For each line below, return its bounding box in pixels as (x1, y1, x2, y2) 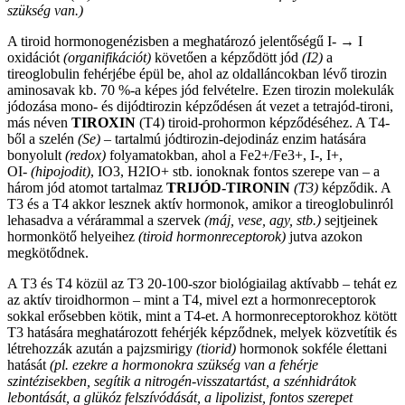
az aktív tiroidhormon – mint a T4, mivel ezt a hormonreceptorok (7, 291, 376, 307)
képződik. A (318, 179, 391, 195)
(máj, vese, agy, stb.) (204, 212, 321, 228)
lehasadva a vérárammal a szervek (7, 212, 204, 228)
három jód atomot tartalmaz (7, 179, 166, 195)
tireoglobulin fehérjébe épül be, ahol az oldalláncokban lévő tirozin (7, 65, 387, 81)
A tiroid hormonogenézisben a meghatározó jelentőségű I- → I (7, 33, 363, 49)
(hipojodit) (31, 163, 90, 179)
